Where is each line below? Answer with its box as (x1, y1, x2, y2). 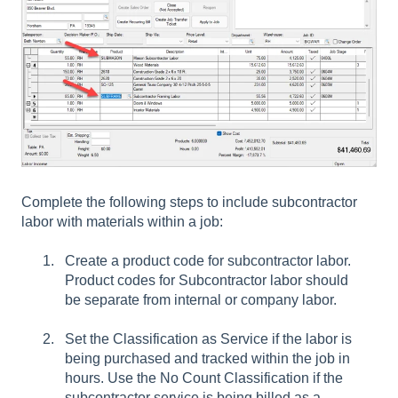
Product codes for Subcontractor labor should (65, 272, 348, 288)
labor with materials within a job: (21, 213, 223, 229)
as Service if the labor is (198, 331, 352, 347)
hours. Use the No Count (65, 370, 224, 386)
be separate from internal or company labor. (65, 291, 337, 307)
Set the (65, 331, 113, 347)
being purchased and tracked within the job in (65, 351, 350, 367)
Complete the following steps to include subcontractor (21, 194, 357, 210)
